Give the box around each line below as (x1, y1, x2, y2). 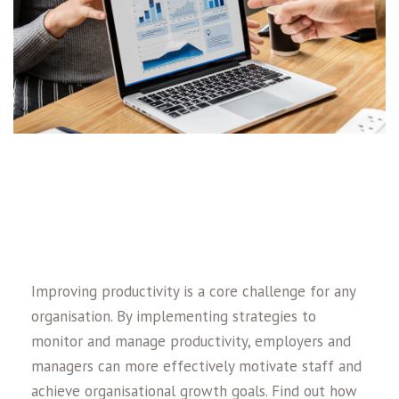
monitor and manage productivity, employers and (31, 331, 351, 351)
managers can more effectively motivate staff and (31, 356, 362, 376)
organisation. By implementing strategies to (31, 306, 316, 326)
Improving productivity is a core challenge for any (31, 281, 355, 301)
